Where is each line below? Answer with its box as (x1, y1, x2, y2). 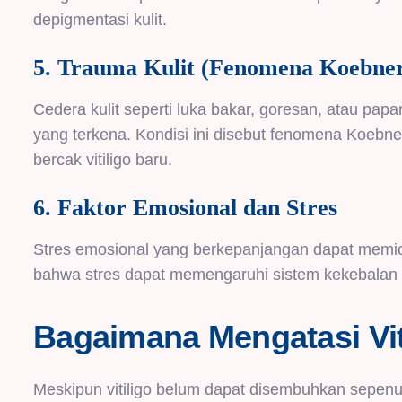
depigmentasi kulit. (33, 10, 167, 29)
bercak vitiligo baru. (33, 151, 172, 170)
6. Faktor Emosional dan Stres (33, 195, 337, 222)
